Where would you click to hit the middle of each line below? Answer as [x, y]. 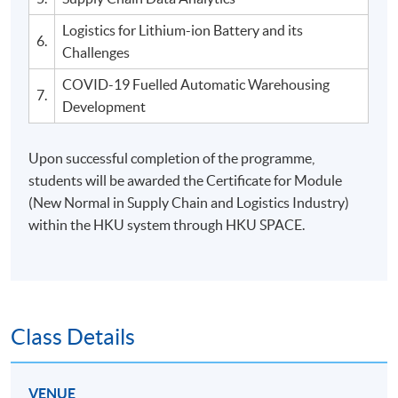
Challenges [96, 53]
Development [104, 107]
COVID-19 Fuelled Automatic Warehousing [196, 85]
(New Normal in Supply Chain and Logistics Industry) [189, 203]
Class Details [73, 337]
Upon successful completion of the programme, [172, 159]
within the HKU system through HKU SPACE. [168, 225]
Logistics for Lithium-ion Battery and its [183, 31]
